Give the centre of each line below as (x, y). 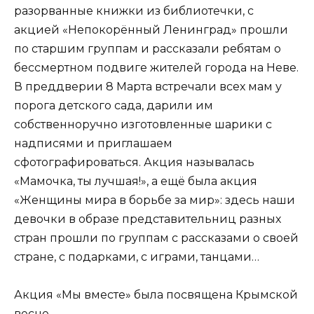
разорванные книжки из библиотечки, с (134, 11)
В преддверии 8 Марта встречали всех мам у (148, 87)
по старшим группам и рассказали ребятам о (148, 49)
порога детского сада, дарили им (114, 106)
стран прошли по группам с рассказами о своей (156, 238)
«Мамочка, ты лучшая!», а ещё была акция (136, 182)
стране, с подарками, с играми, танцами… (137, 257)
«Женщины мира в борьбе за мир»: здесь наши (155, 200)
